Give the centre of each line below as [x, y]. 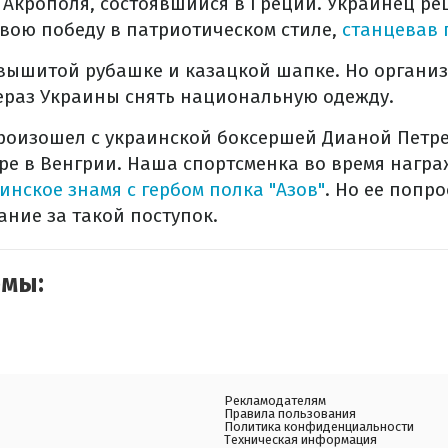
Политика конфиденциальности [319, 427]
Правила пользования [290, 414]
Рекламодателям [275, 401]
